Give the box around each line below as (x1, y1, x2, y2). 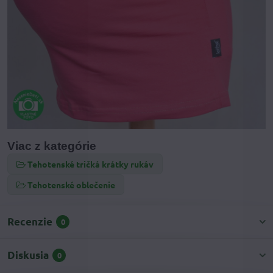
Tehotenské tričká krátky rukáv (27, 158, 154, 170)
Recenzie (7, 215, 52, 229)
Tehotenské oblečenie (27, 179, 115, 191)
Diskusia (7, 249, 49, 262)
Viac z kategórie (7, 140, 96, 153)
